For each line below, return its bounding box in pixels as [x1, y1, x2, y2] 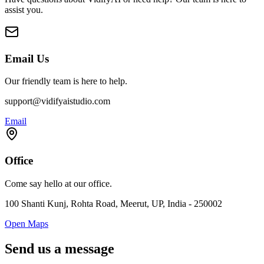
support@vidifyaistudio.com [5, 96, 110, 107]
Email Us [5, 52, 49, 65]
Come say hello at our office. [5, 178, 112, 189]
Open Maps [5, 218, 48, 229]
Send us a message [5, 240, 114, 256]
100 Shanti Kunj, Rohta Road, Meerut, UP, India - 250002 [5, 198, 222, 209]
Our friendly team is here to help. [5, 76, 127, 87]
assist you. [5, 4, 43, 15]
